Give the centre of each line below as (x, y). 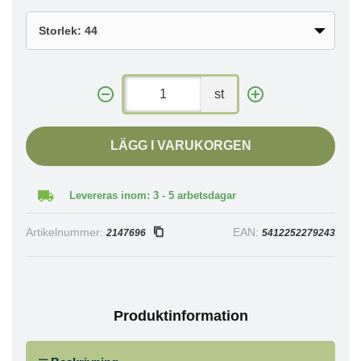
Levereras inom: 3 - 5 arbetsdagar (153, 195)
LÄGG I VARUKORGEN (180, 145)
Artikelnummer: (66, 232)
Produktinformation (180, 316)
